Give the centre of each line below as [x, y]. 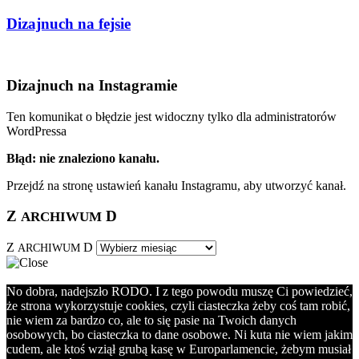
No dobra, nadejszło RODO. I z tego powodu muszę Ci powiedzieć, [179, 292]
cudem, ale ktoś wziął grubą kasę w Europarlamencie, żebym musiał [179, 349]
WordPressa [36, 131]
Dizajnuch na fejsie [69, 23]
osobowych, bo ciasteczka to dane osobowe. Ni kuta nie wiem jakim [179, 335]
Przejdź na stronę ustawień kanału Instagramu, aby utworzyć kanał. [176, 185]
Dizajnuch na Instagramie [92, 86]
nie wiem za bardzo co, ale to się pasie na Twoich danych [151, 321]
